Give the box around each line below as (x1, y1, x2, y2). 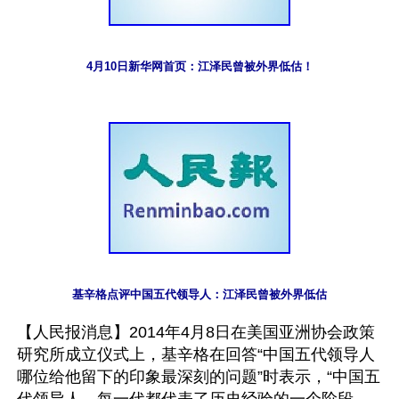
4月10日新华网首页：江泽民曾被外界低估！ (85, 59, 313, 73)
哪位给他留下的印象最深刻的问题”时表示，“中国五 (17, 367, 380, 386)
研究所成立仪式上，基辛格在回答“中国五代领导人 (17, 345, 375, 363)
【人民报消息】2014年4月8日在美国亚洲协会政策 (17, 322, 375, 341)
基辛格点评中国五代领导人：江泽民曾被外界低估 (72, 287, 327, 301)
